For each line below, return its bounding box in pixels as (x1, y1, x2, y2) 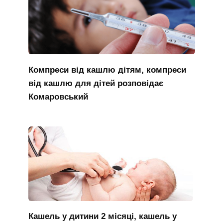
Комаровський (28, 92, 88, 102)
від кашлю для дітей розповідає (28, 78, 163, 88)
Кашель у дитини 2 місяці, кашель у (28, 212, 177, 222)
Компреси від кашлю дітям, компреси (28, 65, 186, 75)
